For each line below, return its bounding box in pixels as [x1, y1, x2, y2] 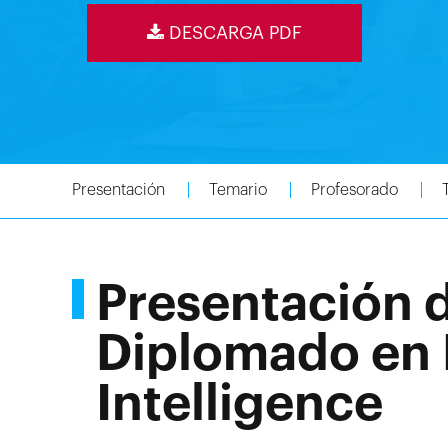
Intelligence [96, 379, 383, 429]
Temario [209, 182, 267, 198]
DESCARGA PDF [164, 24, 302, 42]
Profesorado [311, 182, 398, 198]
